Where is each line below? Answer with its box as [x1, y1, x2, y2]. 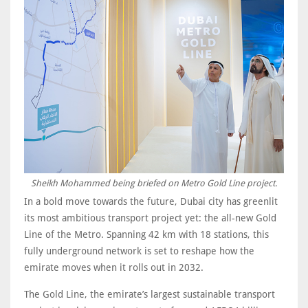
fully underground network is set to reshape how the [24, 245, 254, 256]
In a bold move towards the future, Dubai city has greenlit [24, 195, 278, 207]
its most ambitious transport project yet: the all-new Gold [24, 212, 276, 223]
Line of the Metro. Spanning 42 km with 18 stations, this [24, 228, 269, 240]
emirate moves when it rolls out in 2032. [24, 261, 203, 273]
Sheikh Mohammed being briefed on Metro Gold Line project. [31, 177, 277, 188]
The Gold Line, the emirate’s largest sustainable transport [24, 288, 275, 300]
